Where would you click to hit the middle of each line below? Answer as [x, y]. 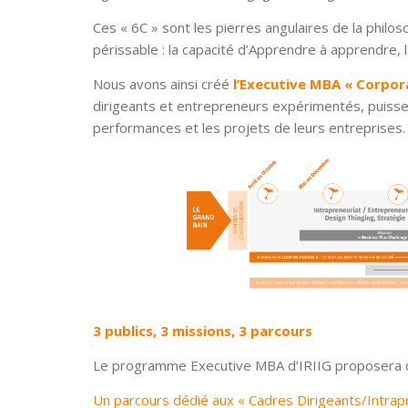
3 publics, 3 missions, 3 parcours [203, 331]
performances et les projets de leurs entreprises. [249, 128]
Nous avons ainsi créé [163, 84]
